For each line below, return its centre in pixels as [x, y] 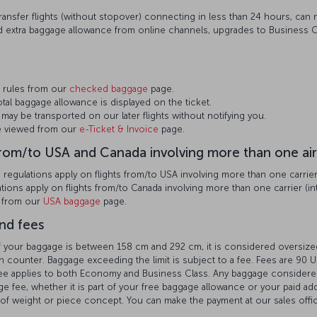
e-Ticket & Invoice [119, 129]
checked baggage [109, 89]
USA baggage [72, 201]
